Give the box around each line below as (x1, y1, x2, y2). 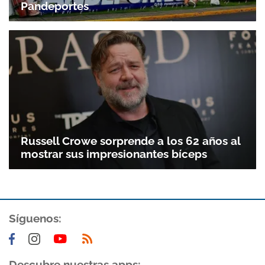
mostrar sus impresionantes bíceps (21, 147, 207, 161)
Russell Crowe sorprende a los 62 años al (21, 134, 240, 148)
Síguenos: (9, 212, 62, 225)
